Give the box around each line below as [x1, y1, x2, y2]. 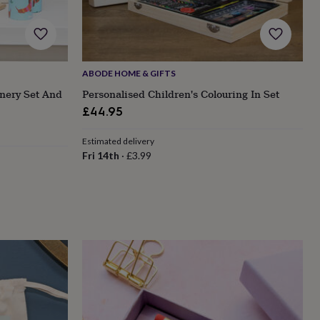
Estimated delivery [81, 136, 154, 147]
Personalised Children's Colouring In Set [81, 86, 279, 102]
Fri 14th [81, 149, 119, 162]
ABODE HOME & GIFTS [81, 68, 176, 79]
